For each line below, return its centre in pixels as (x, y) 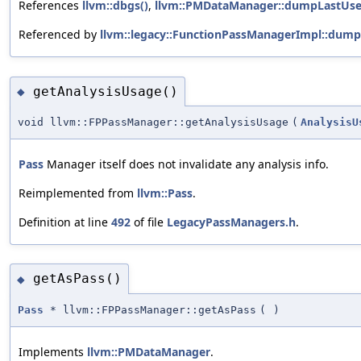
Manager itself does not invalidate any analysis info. (186, 164)
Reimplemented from (78, 193)
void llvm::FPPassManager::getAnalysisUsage (153, 122)
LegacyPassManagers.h (231, 222)
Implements (53, 351)
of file (149, 222)
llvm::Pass (165, 193)
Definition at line (65, 222)
